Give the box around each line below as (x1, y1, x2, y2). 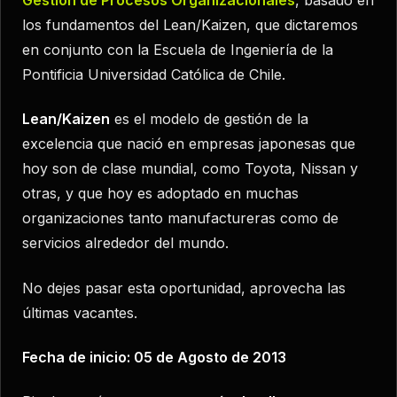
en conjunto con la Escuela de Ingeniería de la (22, 40, 333, 58)
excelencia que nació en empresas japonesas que (22, 135, 355, 153)
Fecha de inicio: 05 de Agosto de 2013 (22, 348, 286, 367)
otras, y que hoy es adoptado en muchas (22, 184, 299, 203)
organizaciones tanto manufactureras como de (22, 209, 339, 228)
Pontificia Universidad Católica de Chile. (22, 65, 285, 83)
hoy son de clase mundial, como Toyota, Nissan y (22, 160, 358, 178)
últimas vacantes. (22, 303, 137, 322)
